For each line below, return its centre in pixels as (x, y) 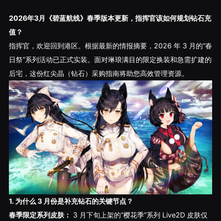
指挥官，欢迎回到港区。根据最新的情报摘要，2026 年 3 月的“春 (110, 45)
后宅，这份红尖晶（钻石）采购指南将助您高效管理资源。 (98, 73)
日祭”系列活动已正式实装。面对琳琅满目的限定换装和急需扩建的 (110, 59)
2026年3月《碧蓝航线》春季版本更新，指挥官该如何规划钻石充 (110, 18)
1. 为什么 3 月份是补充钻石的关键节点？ (71, 201)
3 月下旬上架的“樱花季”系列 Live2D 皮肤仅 (139, 215)
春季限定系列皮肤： (40, 215)
